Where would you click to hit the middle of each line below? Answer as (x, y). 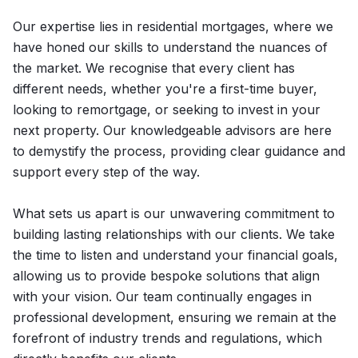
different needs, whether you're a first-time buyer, (165, 89)
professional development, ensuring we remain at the (175, 317)
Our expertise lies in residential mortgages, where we (173, 26)
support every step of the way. (106, 172)
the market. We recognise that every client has (154, 68)
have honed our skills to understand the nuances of (170, 47)
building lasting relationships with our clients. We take (174, 234)
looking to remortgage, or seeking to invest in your (167, 109)
